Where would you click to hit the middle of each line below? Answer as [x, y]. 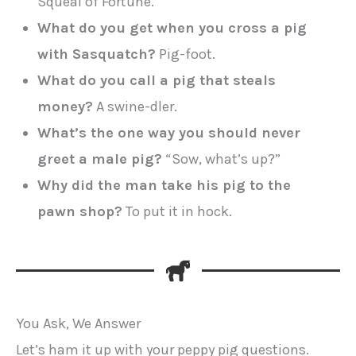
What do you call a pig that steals [157, 81]
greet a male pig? [100, 159]
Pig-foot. [186, 54]
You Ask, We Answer [78, 323]
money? [66, 107]
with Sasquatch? [97, 54]
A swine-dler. [135, 107]
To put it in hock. [178, 212]
